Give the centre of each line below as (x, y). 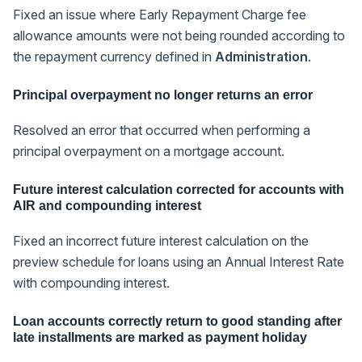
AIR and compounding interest (107, 205)
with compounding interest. (91, 282)
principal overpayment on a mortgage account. (149, 151)
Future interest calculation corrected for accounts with (179, 189)
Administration (261, 56)
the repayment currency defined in (114, 56)
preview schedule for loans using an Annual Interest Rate (179, 261)
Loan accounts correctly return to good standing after (177, 321)
